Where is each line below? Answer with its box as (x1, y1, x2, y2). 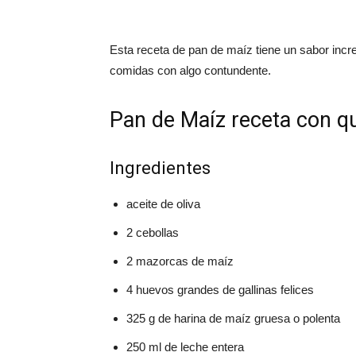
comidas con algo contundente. (110, 64, 271, 77)
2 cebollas (126, 226, 179, 239)
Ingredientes (110, 158, 211, 178)
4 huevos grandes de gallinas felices (126, 283, 314, 296)
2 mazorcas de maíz (126, 254, 234, 268)
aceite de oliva (126, 197, 200, 211)
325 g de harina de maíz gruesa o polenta (126, 311, 340, 325)
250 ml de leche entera (126, 340, 244, 354)
